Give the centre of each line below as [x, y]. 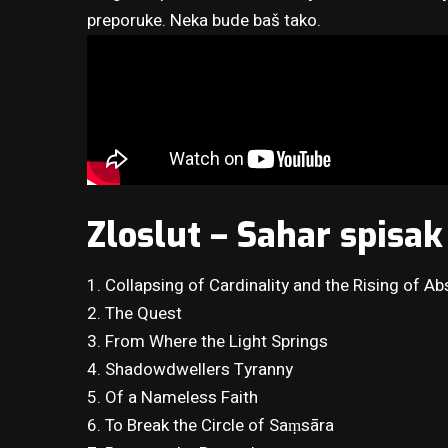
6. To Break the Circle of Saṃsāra [211, 426]
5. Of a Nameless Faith [173, 398]
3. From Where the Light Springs [208, 342]
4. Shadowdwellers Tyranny [190, 370]
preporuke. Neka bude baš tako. [204, 21]
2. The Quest [135, 314]
